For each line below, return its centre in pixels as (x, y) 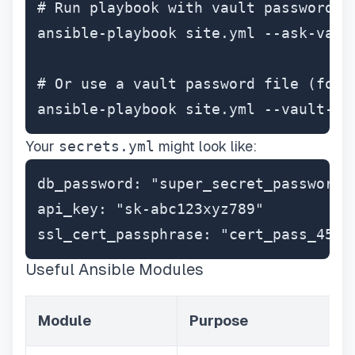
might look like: (206, 146)
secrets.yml (107, 146)
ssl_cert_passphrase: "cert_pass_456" (194, 234)
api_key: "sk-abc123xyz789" (151, 209)
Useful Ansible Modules (115, 269)
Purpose (219, 321)
